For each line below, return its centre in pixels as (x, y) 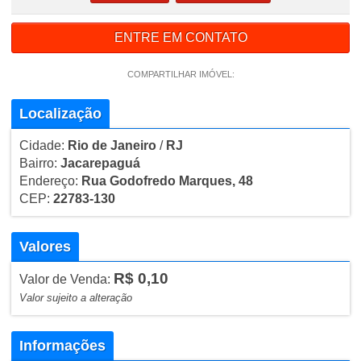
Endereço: (50, 180)
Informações (62, 345)
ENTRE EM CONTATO (180, 37)
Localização (60, 113)
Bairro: (39, 163)
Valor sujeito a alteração (75, 297)
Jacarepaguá (100, 163)
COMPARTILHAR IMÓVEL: (180, 74)
